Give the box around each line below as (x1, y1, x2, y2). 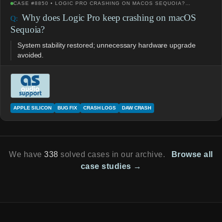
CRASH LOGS (83, 105, 116, 111)
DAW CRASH (122, 105, 152, 111)
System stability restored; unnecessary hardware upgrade (17, 41, 196, 49)
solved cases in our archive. (58, 150, 167, 159)
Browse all (171, 150, 213, 159)
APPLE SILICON (13, 105, 52, 111)
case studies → (80, 162, 142, 170)
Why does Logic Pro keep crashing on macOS (21, 12, 196, 23)
